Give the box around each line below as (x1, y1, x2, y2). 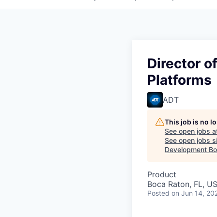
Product (147, 170, 176, 179)
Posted (147, 189, 170, 197)
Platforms (147, 72, 212, 88)
